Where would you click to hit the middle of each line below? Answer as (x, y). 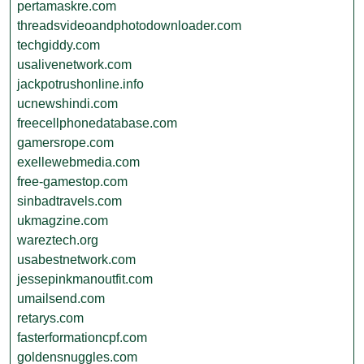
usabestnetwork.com (76, 260)
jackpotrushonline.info (80, 84)
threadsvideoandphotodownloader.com (129, 26)
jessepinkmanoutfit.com (85, 279)
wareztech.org (58, 240)
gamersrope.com (65, 143)
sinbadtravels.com (69, 201)
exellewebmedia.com (78, 162)
